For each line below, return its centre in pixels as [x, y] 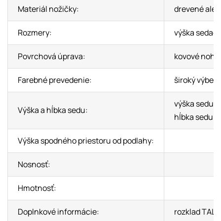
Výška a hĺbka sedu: [53, 110]
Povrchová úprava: [51, 56]
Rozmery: [35, 33]
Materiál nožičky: [48, 9]
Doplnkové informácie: [58, 212]
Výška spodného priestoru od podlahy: [86, 141]
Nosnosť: [34, 164]
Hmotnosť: [37, 188]
